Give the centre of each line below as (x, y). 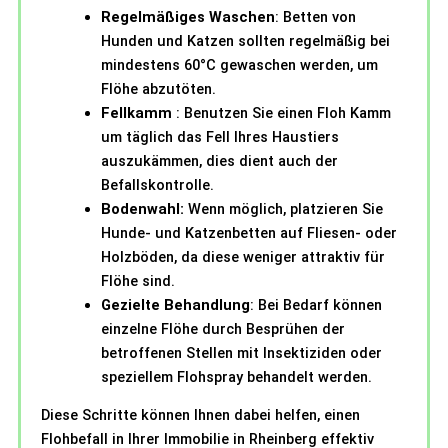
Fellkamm (138, 112)
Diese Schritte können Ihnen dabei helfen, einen (200, 415)
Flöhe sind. (138, 280)
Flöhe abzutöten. (158, 88)
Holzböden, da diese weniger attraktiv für (243, 256)
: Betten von (315, 16)
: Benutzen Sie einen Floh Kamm (283, 112)
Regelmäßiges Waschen (188, 16)
